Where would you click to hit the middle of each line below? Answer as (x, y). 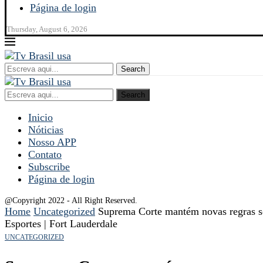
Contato (45, 154)
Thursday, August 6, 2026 (47, 29)
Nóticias (46, 130)
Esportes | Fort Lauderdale (61, 224)
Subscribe (49, 167)
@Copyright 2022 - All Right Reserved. (71, 200)
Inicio (41, 117)
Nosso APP (52, 142)
